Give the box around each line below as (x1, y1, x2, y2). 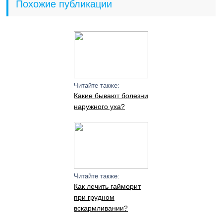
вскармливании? (73, 204, 128, 212)
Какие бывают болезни (73, 92, 148, 100)
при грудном (73, 193, 114, 201)
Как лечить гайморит (73, 182, 141, 190)
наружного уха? (73, 103, 125, 111)
